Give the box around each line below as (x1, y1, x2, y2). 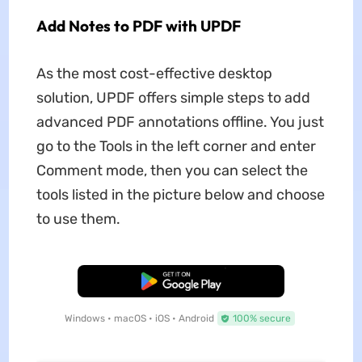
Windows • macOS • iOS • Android (64, 312, 214, 324)
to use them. (36, 209, 120, 228)
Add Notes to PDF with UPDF (36, 15, 241, 36)
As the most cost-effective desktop (36, 64, 272, 82)
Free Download (146, 275, 216, 287)
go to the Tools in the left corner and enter (36, 137, 316, 155)
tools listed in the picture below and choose (36, 185, 325, 204)
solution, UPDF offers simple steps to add (36, 88, 310, 107)
